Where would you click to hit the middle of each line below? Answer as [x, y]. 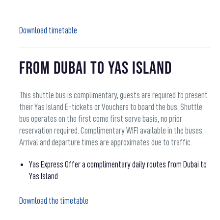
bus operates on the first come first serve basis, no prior [101, 119]
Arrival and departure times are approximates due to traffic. [106, 143]
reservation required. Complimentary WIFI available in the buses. [112, 131]
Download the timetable [54, 201]
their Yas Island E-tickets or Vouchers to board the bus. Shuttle [111, 107]
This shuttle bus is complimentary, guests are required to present [114, 96]
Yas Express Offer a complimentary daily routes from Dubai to [118, 165]
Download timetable [48, 31]
